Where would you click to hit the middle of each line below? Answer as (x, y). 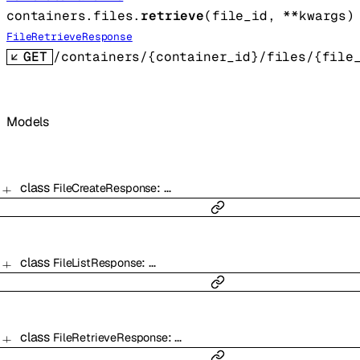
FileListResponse (97, 262)
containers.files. (74, 16)
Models (28, 122)
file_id (239, 16)
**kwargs (315, 16)
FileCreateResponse (105, 188)
